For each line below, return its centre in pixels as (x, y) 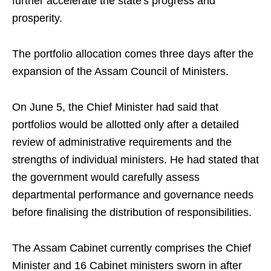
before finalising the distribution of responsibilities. (132, 213)
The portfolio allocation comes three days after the (133, 54)
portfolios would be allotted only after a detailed (126, 125)
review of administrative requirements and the (122, 142)
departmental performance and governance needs (133, 195)
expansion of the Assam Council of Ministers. (120, 72)
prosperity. (37, 18)
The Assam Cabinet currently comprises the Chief (132, 248)
